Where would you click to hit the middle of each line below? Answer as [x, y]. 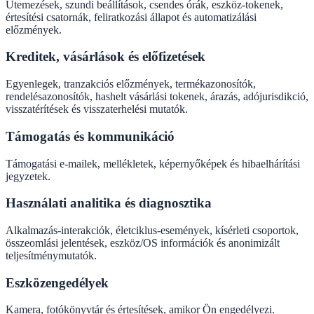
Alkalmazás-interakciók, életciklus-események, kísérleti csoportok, [152, 231]
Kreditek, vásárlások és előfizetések [105, 57]
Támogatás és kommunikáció [90, 136]
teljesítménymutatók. [51, 256]
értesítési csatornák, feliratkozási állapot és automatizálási [131, 17]
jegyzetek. [28, 176]
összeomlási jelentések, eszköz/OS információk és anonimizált [143, 243]
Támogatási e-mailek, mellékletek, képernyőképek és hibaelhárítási [153, 163]
